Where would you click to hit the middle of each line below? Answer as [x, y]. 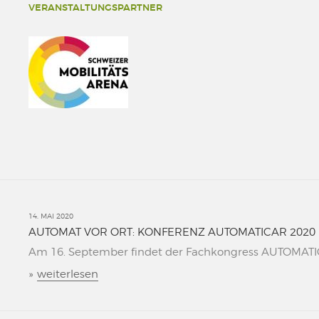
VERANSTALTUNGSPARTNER [95, 7]
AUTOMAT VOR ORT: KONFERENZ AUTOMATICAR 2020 [172, 232]
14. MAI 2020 [51, 216]
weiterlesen [68, 274]
